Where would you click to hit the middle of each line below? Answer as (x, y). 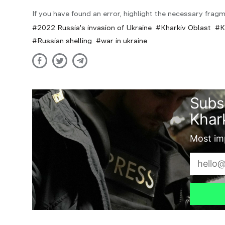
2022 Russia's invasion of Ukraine (94, 28)
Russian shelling (65, 41)
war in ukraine (124, 41)
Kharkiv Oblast (186, 28)
